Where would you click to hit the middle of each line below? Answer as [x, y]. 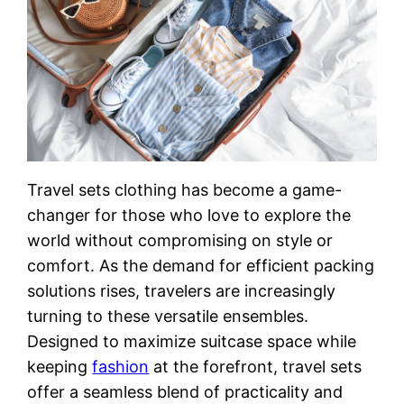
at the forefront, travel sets [256, 367]
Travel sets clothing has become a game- [185, 190]
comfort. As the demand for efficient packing [201, 266]
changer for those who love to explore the [189, 216]
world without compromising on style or [180, 241]
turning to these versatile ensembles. [168, 317]
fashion [121, 367]
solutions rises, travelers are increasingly [182, 291]
